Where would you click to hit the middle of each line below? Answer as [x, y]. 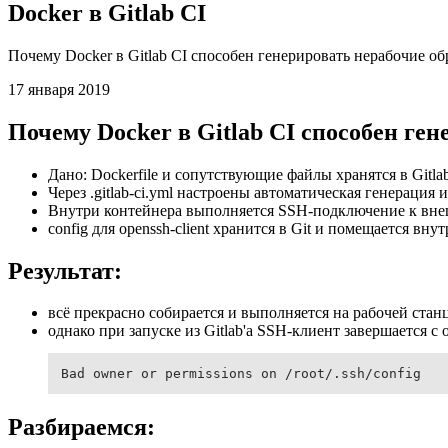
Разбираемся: [81, 427]
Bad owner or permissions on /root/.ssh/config [241, 374]
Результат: [65, 270]
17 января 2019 [59, 89]
